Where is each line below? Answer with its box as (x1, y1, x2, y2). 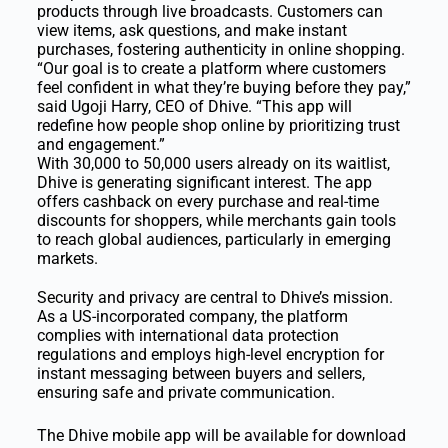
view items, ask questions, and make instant (36, 21, 347, 41)
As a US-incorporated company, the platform (36, 307, 348, 327)
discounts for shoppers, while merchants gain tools (36, 211, 396, 231)
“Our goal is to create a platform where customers (36, 59, 386, 79)
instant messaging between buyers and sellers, (36, 364, 365, 384)
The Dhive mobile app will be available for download (36, 426, 406, 446)
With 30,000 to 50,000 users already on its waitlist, (36, 154, 390, 174)
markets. (36, 249, 98, 269)
